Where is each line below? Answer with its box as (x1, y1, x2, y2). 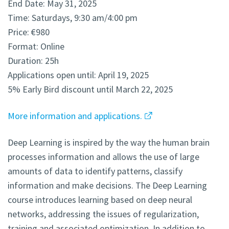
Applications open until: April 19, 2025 (8, 69, 149, 81)
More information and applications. (8, 110, 142, 122)
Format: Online (8, 40, 64, 53)
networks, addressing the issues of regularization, (8, 208, 199, 220)
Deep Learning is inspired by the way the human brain (8, 136, 210, 149)
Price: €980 (8, 26, 50, 38)
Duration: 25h (8, 55, 59, 67)
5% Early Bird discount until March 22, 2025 (8, 83, 173, 96)
